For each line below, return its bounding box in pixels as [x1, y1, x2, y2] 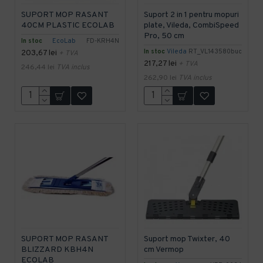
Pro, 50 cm [143, 31, 184, 41]
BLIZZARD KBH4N [21, 244, 93, 255]
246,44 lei [21, 62, 55, 72]
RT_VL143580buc [188, 47, 242, 56]
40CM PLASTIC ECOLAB [21, 20, 114, 31]
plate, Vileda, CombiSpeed [143, 20, 239, 31]
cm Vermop [143, 244, 184, 255]
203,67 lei [21, 48, 57, 58]
